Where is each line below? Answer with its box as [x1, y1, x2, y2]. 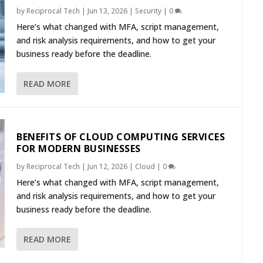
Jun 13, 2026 [87, 6, 127, 16]
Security [135, 6, 161, 16]
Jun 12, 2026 [87, 161, 127, 171]
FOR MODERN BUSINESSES [16, 141, 141, 155]
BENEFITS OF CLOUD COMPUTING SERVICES [16, 130, 225, 143]
